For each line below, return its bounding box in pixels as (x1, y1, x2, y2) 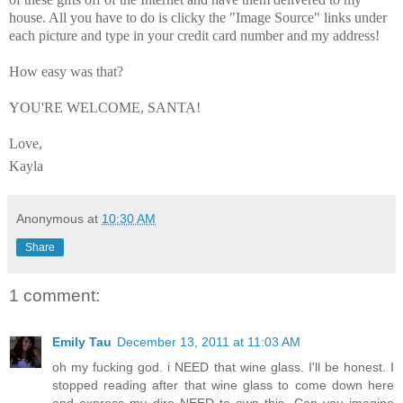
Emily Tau (52, 335, 112, 350)
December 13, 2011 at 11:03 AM (117, 335, 300, 350)
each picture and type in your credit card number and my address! (9, 27, 380, 43)
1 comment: (9, 285, 100, 305)
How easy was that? (9, 63, 127, 79)
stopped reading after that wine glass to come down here (52, 378, 394, 393)
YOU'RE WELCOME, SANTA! (9, 99, 201, 115)
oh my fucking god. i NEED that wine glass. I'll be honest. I (52, 360, 394, 375)
